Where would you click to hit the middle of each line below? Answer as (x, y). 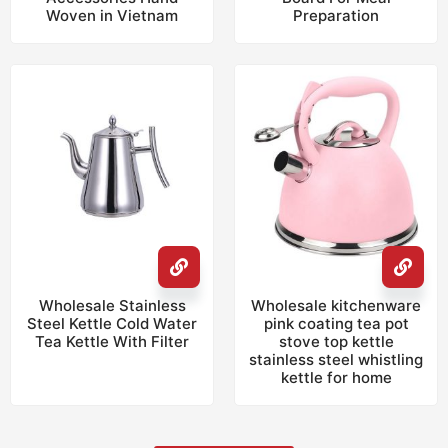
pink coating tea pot (336, 323)
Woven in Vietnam (112, 15)
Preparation (336, 15)
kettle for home (336, 377)
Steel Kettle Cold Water (112, 323)
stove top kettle (336, 341)
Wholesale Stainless (112, 305)
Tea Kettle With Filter (112, 341)
